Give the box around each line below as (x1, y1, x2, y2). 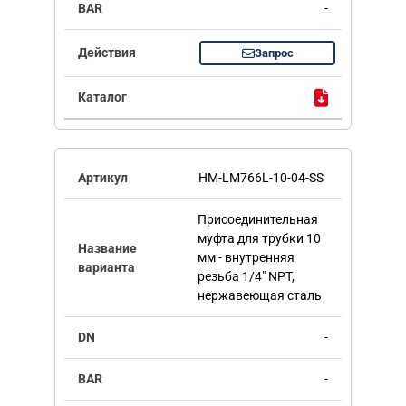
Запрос (254, 46, 294, 61)
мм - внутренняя (197, 250, 295, 266)
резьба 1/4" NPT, (197, 269, 295, 285)
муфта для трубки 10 (197, 231, 321, 246)
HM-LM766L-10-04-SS (198, 170, 324, 186)
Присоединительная (197, 212, 318, 227)
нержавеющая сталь (197, 288, 322, 304)
